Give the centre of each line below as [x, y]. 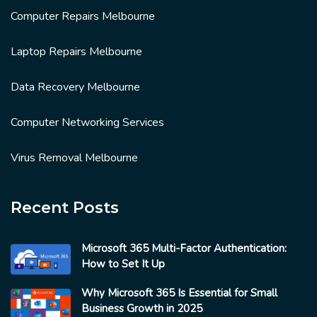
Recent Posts [65, 208]
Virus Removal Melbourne [74, 158]
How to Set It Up [123, 264]
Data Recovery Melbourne [75, 87]
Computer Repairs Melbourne [83, 16]
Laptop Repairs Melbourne [76, 52]
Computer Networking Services [87, 122]
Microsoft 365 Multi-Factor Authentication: [184, 248]
